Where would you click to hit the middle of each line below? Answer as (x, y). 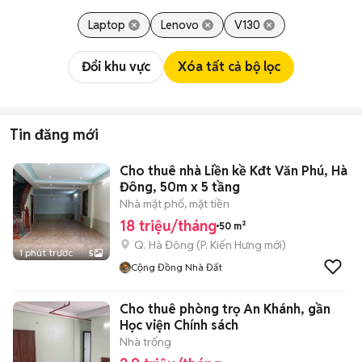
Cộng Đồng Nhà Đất (177, 267)
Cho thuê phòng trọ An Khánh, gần (225, 309)
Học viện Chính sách (179, 325)
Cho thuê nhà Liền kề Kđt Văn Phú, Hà (234, 171)
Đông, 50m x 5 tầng (180, 187)
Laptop (106, 25)
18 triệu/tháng (168, 226)
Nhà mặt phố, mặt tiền (175, 204)
